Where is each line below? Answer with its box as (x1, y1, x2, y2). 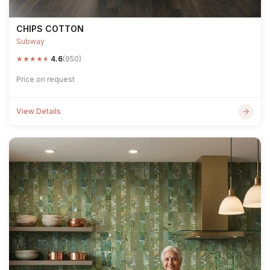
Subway (16, 37, 45, 46)
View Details (16, 107, 61, 116)
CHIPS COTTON (16, 24, 84, 34)
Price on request (16, 75, 75, 84)
